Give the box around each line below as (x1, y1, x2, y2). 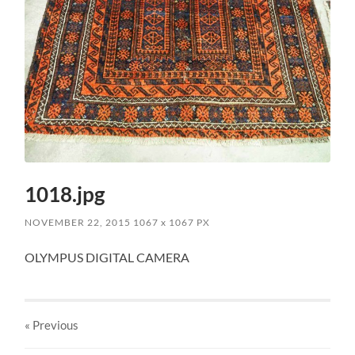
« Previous (25, 318, 79, 333)
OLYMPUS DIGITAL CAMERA (25, 250, 190, 265)
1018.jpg (25, 181, 105, 208)
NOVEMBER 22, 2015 (25, 216, 132, 229)
